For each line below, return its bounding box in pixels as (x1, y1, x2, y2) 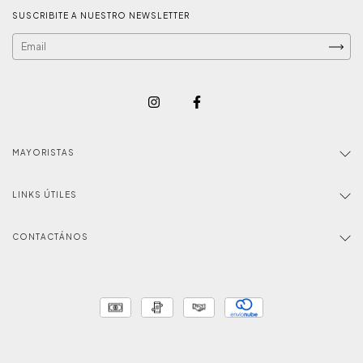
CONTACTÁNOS (12, 231, 88, 241)
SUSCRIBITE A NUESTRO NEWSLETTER (12, 11, 190, 20)
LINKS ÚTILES (12, 189, 77, 199)
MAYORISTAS (12, 147, 75, 157)
